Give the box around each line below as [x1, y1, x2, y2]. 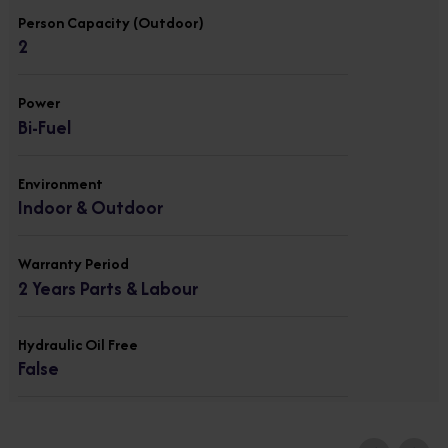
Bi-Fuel [18, 113, 71, 141]
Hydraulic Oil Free [18, 333, 138, 355]
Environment [18, 172, 103, 194]
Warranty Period [18, 253, 129, 274]
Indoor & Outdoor [18, 194, 163, 221]
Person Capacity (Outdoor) [18, 11, 204, 33]
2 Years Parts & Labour [18, 274, 198, 302]
